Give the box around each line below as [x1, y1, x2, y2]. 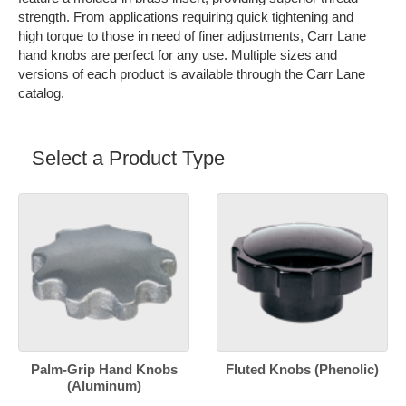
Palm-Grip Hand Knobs [30, 362, 178, 378]
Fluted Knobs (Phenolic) [226, 362, 379, 378]
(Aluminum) [66, 378, 141, 394]
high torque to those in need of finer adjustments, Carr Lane [18, 28, 366, 44]
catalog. [18, 85, 82, 101]
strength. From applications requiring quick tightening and [18, 9, 353, 25]
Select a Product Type [32, 147, 225, 170]
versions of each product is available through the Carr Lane [18, 66, 365, 82]
